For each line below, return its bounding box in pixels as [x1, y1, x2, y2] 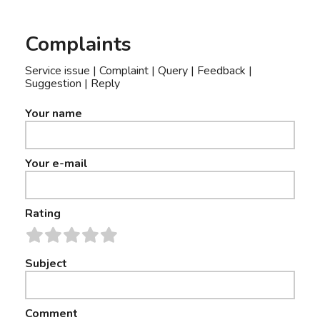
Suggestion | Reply [25, 76, 120, 91]
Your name [25, 106, 82, 121]
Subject [25, 256, 67, 271]
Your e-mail [25, 156, 88, 171]
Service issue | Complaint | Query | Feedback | [25, 63, 252, 79]
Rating [25, 206, 61, 221]
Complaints [25, 31, 131, 58]
